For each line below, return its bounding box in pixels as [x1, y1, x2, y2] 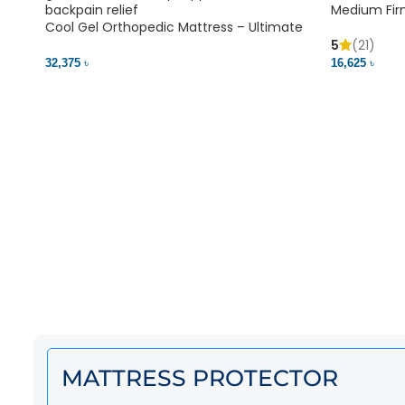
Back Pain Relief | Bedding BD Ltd [45, 34, 247, 53]
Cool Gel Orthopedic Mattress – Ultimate [45, 17, 303, 36]
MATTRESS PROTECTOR [61, 363, 338, 391]
